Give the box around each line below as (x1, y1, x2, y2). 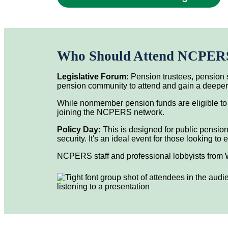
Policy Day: (57, 125, 103, 134)
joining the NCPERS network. (57, 108, 164, 117)
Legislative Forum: (57, 72, 129, 81)
